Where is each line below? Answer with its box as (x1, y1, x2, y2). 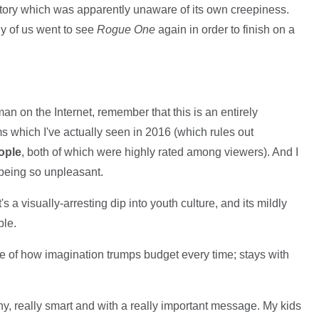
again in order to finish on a (157, 23, 295, 36)
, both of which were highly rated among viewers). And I (21, 146, 298, 159)
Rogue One (96, 23, 158, 36)
